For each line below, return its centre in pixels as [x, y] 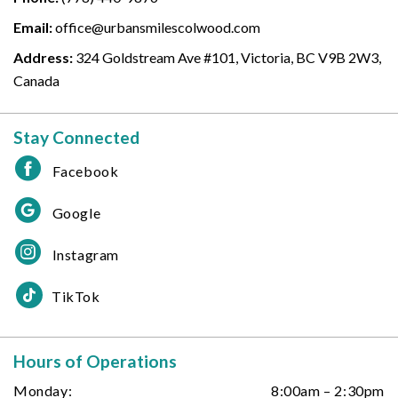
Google [76, 213]
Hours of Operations [95, 362]
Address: [44, 58]
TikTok [76, 297]
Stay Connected [76, 138]
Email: [34, 28]
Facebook [85, 171]
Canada [36, 81]
